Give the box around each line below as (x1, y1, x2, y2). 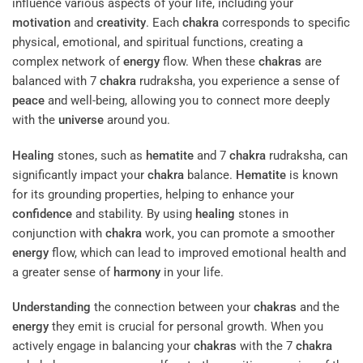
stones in (235, 206, 288, 221)
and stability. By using (72, 206, 195, 221)
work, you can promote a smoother (142, 225, 335, 241)
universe (58, 113, 104, 128)
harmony (113, 264, 160, 280)
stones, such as (54, 147, 146, 163)
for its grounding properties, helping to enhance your (12, 186, 294, 202)
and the (297, 300, 340, 315)
